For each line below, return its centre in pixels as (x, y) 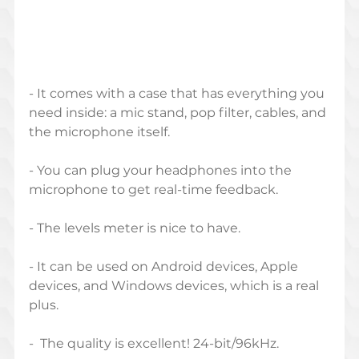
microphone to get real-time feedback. (153, 190)
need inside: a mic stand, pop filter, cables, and (179, 113)
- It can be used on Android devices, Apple (165, 267)
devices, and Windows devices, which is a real (175, 286)
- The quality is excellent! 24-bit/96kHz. (153, 344)
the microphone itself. (99, 132)
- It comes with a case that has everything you (178, 94)
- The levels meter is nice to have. (134, 228)
